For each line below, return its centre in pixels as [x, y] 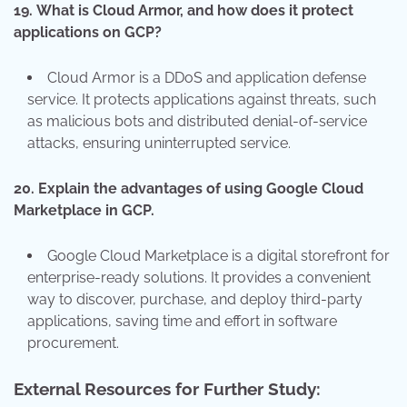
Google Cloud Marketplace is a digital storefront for [218, 256]
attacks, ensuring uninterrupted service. [159, 143]
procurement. [73, 343]
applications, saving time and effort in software [182, 322]
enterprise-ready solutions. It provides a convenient [199, 278]
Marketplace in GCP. [84, 211]
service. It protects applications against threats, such [202, 99]
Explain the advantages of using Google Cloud [201, 189]
